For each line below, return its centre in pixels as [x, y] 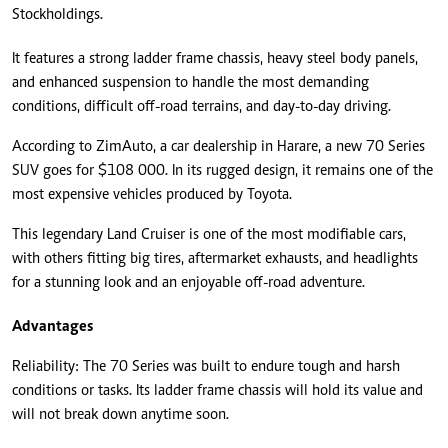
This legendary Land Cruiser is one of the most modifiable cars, [209, 234]
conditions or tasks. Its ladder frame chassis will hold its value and [217, 390]
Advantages [52, 326]
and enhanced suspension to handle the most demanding [190, 82]
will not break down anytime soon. [120, 414]
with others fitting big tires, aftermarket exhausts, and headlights [215, 258]
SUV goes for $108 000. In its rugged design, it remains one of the [222, 170]
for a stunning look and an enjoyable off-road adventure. [188, 282]
